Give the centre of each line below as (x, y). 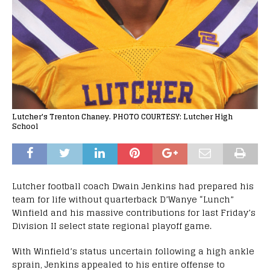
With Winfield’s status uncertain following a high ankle (133, 251)
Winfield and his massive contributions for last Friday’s (134, 212)
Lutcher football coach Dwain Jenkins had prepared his (133, 186)
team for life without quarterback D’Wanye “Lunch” (123, 199)
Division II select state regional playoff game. (112, 225)
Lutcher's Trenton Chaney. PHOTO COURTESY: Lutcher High (122, 116)
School (25, 126)
